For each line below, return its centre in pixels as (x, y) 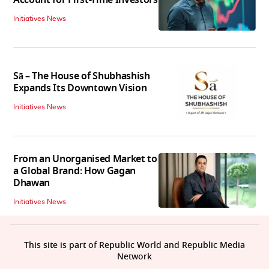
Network (134, 257)
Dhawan (32, 183)
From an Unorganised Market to (85, 159)
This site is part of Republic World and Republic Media (134, 246)
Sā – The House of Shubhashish (82, 77)
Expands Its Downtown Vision (80, 89)
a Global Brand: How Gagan (74, 171)
